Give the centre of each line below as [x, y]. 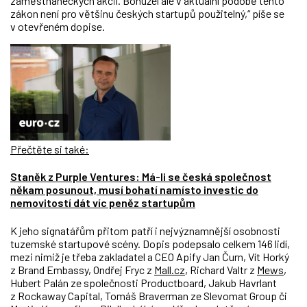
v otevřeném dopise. [58, 26]
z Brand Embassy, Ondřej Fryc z [82, 269]
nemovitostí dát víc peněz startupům [103, 203]
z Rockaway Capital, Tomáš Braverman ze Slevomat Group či [149, 295]
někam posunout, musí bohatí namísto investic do [134, 190]
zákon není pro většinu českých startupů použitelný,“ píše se [147, 13]
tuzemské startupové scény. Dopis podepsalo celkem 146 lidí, [150, 243]
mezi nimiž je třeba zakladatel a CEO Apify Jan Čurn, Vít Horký [150, 256]
